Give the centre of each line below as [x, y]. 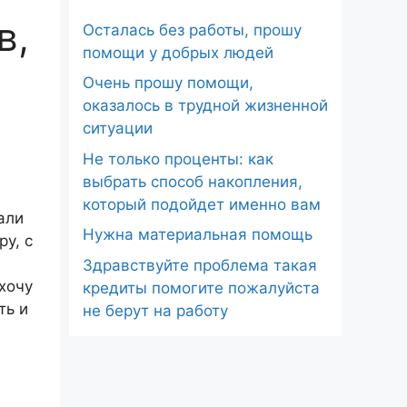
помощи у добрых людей [178, 52]
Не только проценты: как [178, 159]
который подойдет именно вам [202, 204]
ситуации [118, 129]
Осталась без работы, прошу [192, 30]
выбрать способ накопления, [193, 181]
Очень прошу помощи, [168, 83]
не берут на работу [155, 310]
